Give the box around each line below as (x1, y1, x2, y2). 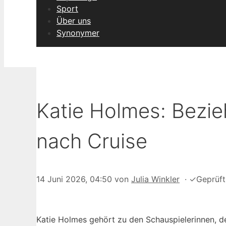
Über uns (56, 16, 91, 26)
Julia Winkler (131, 174, 180, 185)
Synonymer (56, 28, 99, 38)
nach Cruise (36, 129, 147, 154)
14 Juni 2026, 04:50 (36, 174, 112, 185)
